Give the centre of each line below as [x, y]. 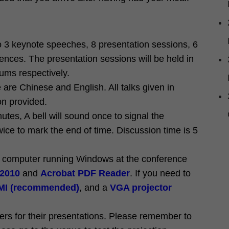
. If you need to [160, 173]
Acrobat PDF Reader [85, 173]
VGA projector [141, 188]
